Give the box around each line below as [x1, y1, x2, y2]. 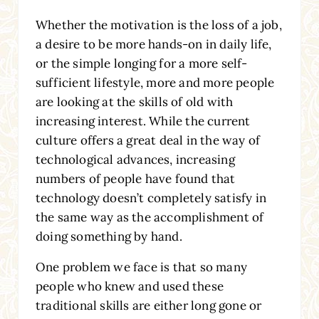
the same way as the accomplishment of [35, 209, 264, 225]
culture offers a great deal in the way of [35, 132, 261, 148]
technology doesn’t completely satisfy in [35, 189, 266, 206]
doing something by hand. [35, 228, 182, 244]
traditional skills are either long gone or [35, 297, 262, 313]
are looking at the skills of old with [35, 93, 234, 110]
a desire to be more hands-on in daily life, [35, 36, 272, 52]
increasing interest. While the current [35, 113, 251, 129]
